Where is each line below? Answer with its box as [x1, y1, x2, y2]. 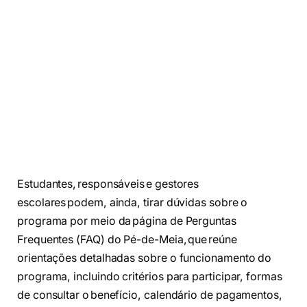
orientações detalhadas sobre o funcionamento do [17, 251, 272, 265]
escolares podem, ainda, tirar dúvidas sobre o [17, 196, 248, 210]
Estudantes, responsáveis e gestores [17, 177, 199, 191]
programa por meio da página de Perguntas [17, 214, 236, 228]
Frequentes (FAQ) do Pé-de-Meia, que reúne [17, 233, 237, 247]
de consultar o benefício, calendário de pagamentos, [17, 288, 282, 302]
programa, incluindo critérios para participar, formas [17, 270, 282, 284]
